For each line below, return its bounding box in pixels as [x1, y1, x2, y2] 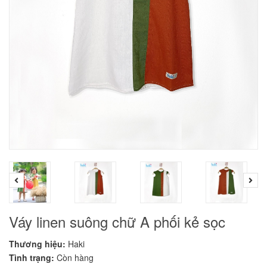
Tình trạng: [9, 252, 54, 264]
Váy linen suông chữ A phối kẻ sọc [9, 211, 225, 232]
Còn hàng [57, 252, 94, 264]
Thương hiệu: [9, 238, 66, 250]
